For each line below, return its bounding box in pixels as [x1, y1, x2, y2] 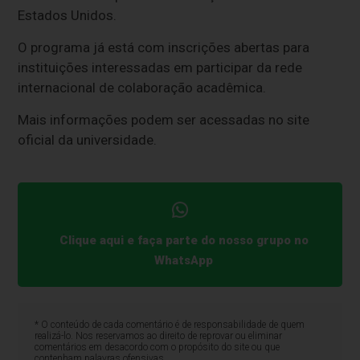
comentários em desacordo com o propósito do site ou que [34, 341, 280, 353]
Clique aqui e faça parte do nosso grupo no [59, 232, 309, 247]
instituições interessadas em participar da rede [18, 59, 303, 76]
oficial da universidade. [18, 132, 157, 149]
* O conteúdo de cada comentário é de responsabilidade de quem [34, 318, 305, 330]
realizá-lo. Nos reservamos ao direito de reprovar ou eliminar [34, 329, 282, 342]
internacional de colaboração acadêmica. [18, 80, 267, 96]
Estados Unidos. [18, 7, 117, 24]
